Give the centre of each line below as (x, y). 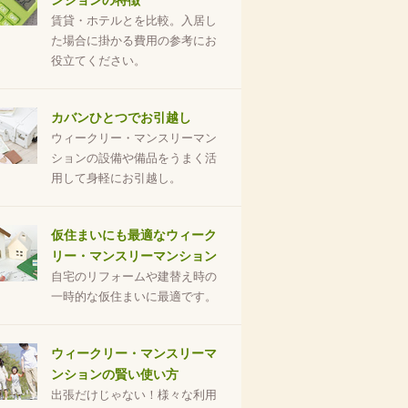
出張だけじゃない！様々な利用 (134, 395)
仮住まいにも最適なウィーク (134, 235)
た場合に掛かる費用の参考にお (134, 41)
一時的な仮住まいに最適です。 (134, 296)
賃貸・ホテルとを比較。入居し (134, 20)
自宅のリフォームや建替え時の (134, 276)
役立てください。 (98, 61)
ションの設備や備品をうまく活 (134, 158)
